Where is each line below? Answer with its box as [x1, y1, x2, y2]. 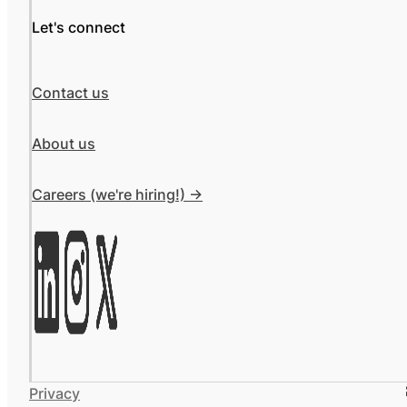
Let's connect [32, 18, 125, 37]
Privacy [29, 384, 80, 403]
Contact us [32, 84, 109, 103]
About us [32, 134, 95, 154]
